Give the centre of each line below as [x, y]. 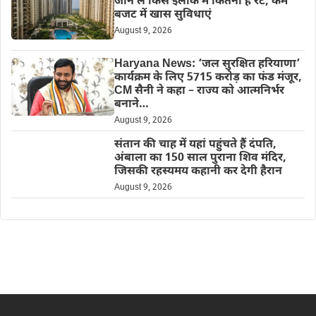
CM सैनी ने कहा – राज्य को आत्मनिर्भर [199, 91]
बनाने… [131, 104]
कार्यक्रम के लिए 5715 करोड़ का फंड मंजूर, [208, 78]
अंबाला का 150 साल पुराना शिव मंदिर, [200, 158]
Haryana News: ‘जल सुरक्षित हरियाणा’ [207, 64]
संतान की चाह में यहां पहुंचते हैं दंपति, [195, 145]
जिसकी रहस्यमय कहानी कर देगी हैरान [198, 171]
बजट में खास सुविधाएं [163, 15]
